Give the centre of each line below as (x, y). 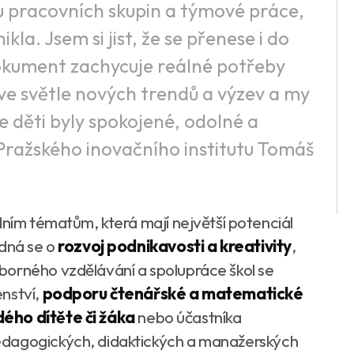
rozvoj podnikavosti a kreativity (175, 245)
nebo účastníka (190, 316)
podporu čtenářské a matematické (171, 293)
